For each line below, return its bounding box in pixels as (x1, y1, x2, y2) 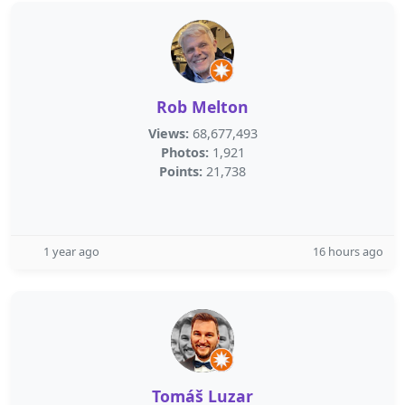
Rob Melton (156, 96, 249, 118)
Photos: (160, 144, 209, 161)
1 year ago (43, 243, 99, 259)
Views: (147, 125, 189, 142)
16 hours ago (313, 243, 383, 259)
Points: (159, 163, 202, 180)
